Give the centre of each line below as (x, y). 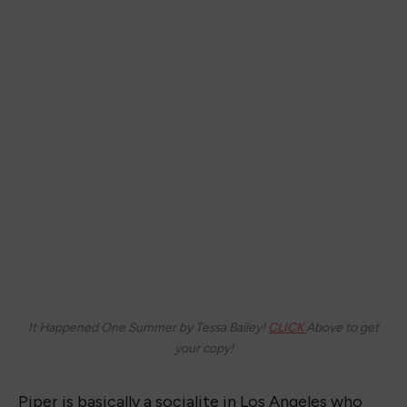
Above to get (342, 327)
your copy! (203, 347)
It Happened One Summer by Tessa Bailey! (148, 327)
